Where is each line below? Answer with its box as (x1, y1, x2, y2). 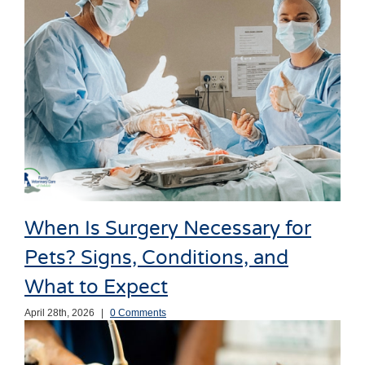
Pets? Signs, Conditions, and (24, 246, 288, 270)
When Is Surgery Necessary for (24, 217, 311, 241)
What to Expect (24, 275, 168, 300)
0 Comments (110, 306, 166, 319)
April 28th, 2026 (24, 306, 95, 319)
